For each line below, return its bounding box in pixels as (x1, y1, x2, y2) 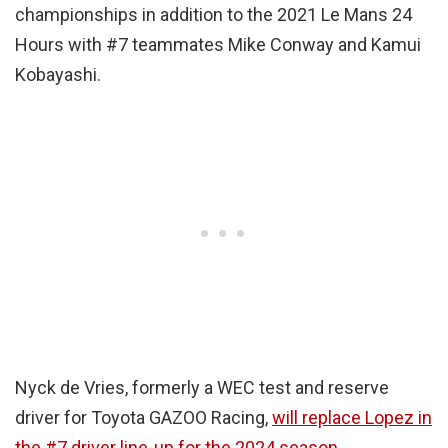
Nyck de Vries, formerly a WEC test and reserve (15, 376, 389, 398)
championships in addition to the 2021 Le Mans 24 (15, 3, 412, 25)
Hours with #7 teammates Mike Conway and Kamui (15, 33, 421, 55)
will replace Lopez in (272, 406, 432, 428)
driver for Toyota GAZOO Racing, (15, 406, 272, 428)
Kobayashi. (15, 63, 101, 85)
